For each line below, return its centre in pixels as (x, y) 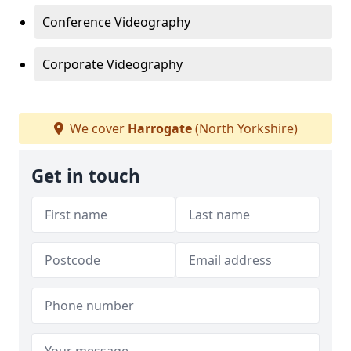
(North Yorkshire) (244, 128)
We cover (97, 128)
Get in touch (86, 176)
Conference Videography (116, 22)
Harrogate (159, 128)
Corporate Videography (112, 64)
